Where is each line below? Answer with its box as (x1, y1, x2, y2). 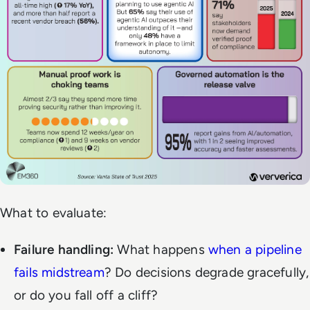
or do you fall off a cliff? (14, 287, 158, 304)
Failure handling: (14, 241, 114, 258)
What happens (113, 241, 208, 258)
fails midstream (14, 264, 104, 281)
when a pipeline (208, 241, 302, 258)
